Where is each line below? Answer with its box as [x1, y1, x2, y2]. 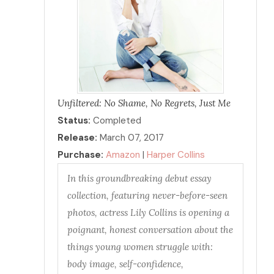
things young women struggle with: [67, 241, 213, 253]
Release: [57, 131, 97, 144]
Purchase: [57, 149, 103, 161]
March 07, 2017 [97, 131, 164, 144]
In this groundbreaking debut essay [67, 172, 212, 185]
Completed [92, 114, 141, 127]
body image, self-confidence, [67, 258, 183, 270]
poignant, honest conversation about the [67, 224, 233, 236]
